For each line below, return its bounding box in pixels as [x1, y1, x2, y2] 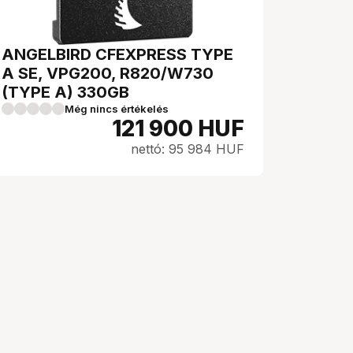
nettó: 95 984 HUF [131, 141, 244, 157]
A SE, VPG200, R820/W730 [2, 64, 214, 83]
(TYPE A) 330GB [2, 83, 129, 102]
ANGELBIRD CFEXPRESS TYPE [2, 45, 233, 64]
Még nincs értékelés [65, 102, 169, 115]
